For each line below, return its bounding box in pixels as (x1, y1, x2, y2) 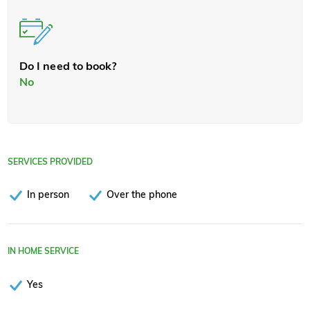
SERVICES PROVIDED (8, 156, 93, 167)
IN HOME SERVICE (8, 246, 79, 257)
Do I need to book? (19, 58, 117, 73)
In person (27, 188, 69, 201)
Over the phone (107, 188, 178, 201)
